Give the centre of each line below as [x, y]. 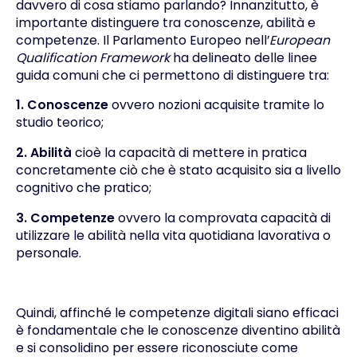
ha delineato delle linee [243, 57]
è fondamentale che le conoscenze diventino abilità [178, 331]
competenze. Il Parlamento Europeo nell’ [142, 40]
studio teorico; [59, 123]
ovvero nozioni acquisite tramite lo [216, 105]
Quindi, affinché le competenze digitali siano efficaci [177, 313]
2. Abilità [43, 153]
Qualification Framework [92, 57]
